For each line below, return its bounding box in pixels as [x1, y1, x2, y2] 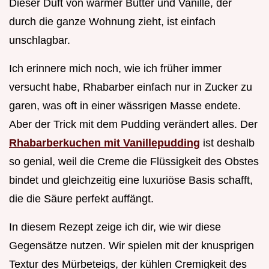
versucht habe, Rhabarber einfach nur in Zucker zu [9, 80, 252, 93]
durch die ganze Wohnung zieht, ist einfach [9, 15, 216, 28]
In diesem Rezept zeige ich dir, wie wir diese [9, 220, 221, 233]
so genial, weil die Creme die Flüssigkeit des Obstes [9, 155, 259, 168]
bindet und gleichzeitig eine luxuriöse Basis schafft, [9, 174, 253, 186]
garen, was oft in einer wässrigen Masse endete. [9, 99, 241, 112]
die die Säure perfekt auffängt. [9, 192, 154, 205]
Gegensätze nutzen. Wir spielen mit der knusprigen [9, 239, 254, 252]
